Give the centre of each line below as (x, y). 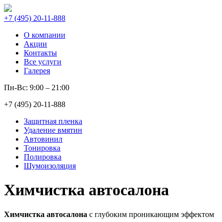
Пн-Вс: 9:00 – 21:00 (37, 87)
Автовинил (43, 139)
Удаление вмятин (53, 130)
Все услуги (43, 62)
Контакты (40, 53)
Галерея (37, 71)
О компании (45, 35)
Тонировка (42, 148)
